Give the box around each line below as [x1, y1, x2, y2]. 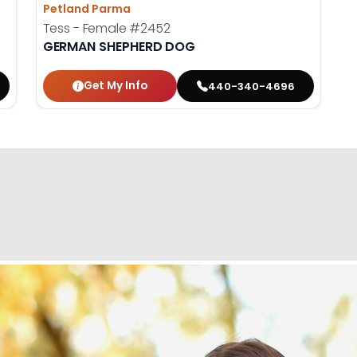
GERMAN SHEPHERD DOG [42, 37, 196, 57]
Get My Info [84, 78, 148, 94]
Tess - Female [42, 19, 130, 38]
